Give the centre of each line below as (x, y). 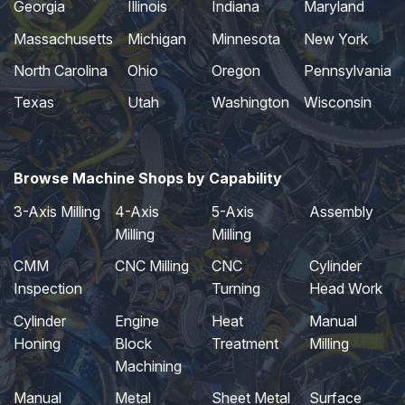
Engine (137, 320)
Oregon (236, 71)
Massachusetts (63, 38)
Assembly (341, 211)
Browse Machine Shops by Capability (148, 178)
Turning (236, 289)
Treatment (245, 343)
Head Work (345, 289)
